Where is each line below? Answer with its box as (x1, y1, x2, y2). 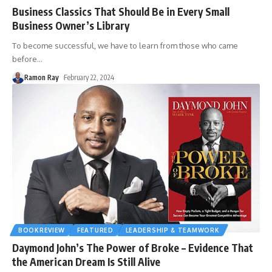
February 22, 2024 (64, 72, 115, 82)
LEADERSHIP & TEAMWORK (125, 226, 220, 234)
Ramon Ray (24, 72, 59, 82)
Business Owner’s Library (12, 18, 129, 32)
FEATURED (77, 226, 114, 234)
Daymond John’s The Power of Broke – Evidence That (12, 240, 253, 254)
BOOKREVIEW (18, 226, 65, 234)
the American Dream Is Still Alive (12, 254, 160, 268)
